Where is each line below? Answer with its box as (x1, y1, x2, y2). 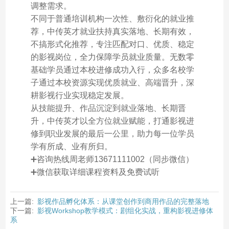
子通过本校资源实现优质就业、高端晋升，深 (30, 78, 194, 87)
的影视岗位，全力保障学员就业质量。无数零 (30, 52, 194, 61)
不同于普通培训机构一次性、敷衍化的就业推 (30, 14, 194, 23)
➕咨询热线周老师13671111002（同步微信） (30, 154, 194, 164)
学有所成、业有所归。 (30, 142, 112, 151)
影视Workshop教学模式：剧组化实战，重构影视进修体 (37, 206, 213, 215)
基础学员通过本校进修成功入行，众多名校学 (30, 65, 194, 74)
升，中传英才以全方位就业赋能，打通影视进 (30, 116, 194, 125)
